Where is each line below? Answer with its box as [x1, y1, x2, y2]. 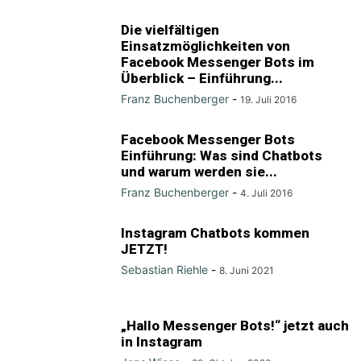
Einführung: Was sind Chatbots [121, 147, 322, 164]
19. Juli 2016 [240, 93, 297, 106]
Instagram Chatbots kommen [121, 225, 309, 241]
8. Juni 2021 [219, 264, 274, 276]
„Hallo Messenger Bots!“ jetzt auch [121, 317, 349, 334]
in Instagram [121, 334, 202, 350]
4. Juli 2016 [240, 187, 293, 199]
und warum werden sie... [121, 164, 277, 180]
